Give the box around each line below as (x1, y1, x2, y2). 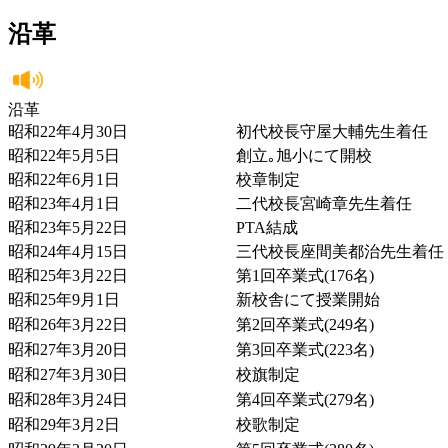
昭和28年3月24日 (8, 390, 128, 408)
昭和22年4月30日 (8, 122, 128, 140)
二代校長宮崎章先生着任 (236, 194, 412, 212)
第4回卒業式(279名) (236, 390, 374, 408)
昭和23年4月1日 (8, 194, 120, 212)
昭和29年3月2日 (8, 415, 120, 433)
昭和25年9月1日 (8, 290, 120, 308)
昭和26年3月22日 (8, 315, 128, 333)
